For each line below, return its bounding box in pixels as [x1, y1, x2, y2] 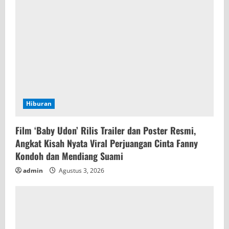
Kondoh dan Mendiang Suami [15, 149, 123, 163]
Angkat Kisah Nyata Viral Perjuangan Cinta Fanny [15, 136, 198, 150]
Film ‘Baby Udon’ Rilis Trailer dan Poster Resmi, [15, 123, 196, 137]
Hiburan [26, 99, 52, 108]
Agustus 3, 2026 [57, 166, 104, 175]
